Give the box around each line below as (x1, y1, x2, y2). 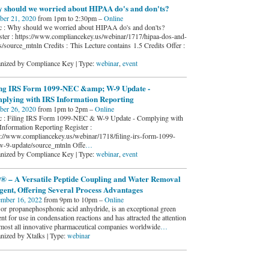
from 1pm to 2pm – (35, 103, 95, 113)
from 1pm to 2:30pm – (35, 13, 104, 23)
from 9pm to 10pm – (41, 195, 104, 205)
